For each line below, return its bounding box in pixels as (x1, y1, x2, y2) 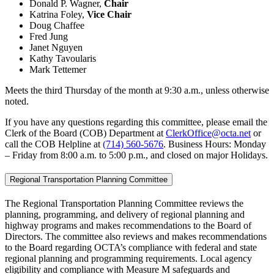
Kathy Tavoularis (29, 53, 96, 64)
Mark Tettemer (29, 64, 86, 75)
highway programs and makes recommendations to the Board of (5, 220, 251, 231)
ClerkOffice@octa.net (166, 128, 251, 139)
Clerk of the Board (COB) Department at (5, 128, 166, 139)
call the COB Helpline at (5, 139, 103, 150)
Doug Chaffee (29, 20, 84, 31)
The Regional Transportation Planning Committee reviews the (5, 198, 243, 209)
